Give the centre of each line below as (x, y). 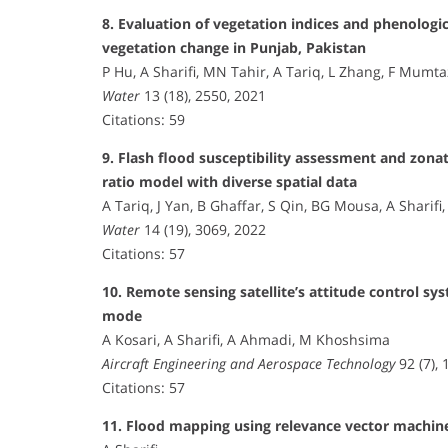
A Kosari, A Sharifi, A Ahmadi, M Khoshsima (246, 339)
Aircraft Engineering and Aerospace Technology (248, 363)
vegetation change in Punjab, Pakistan (234, 47)
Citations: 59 (143, 119)
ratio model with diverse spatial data (229, 181)
